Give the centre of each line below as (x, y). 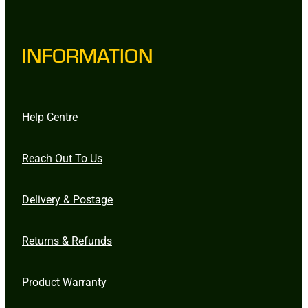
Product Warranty (64, 281)
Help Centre (50, 116)
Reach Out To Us (62, 157)
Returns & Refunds (67, 240)
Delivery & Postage (67, 199)
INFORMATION (88, 54)
